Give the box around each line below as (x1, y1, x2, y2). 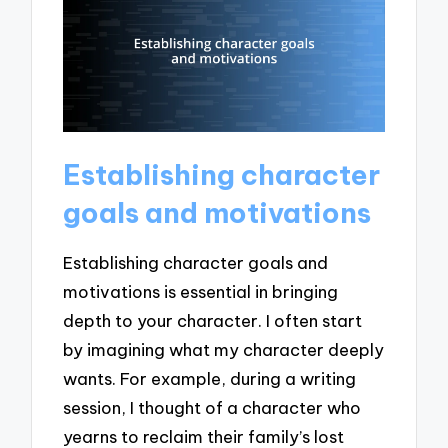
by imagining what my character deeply (63, 339, 385, 361)
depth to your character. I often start (63, 310, 363, 332)
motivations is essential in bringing (63, 281, 339, 303)
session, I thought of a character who (63, 397, 362, 419)
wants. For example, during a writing (63, 368, 357, 390)
